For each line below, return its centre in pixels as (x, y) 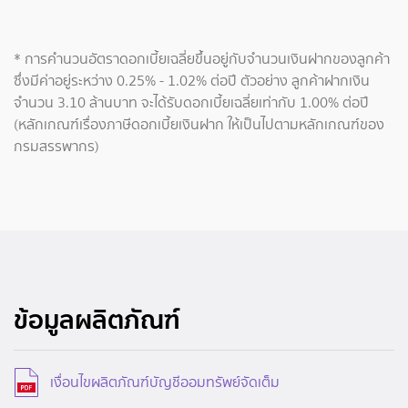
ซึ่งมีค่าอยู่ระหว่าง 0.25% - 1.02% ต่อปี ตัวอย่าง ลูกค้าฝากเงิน (192, 81)
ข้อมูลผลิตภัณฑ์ (97, 320)
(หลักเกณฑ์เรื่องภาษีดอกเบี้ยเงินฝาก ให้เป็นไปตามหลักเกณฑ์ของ (199, 125)
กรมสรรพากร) (56, 147)
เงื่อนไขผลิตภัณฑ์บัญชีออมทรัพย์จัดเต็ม (165, 382)
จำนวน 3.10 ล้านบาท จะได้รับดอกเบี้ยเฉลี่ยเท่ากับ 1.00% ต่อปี (191, 103)
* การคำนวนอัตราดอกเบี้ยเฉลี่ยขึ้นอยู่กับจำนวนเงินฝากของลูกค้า (202, 59)
